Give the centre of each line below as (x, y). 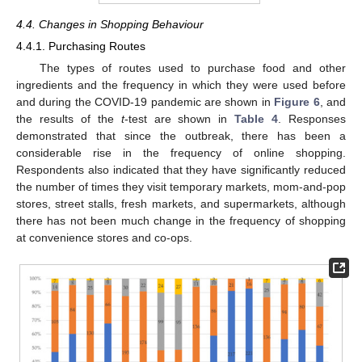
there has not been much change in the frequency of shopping (181, 221)
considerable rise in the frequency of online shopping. (181, 153)
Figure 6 (297, 102)
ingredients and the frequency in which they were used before (181, 85)
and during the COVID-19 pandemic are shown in (145, 102)
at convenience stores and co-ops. (104, 238)
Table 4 (257, 119)
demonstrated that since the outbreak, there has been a (181, 136)
